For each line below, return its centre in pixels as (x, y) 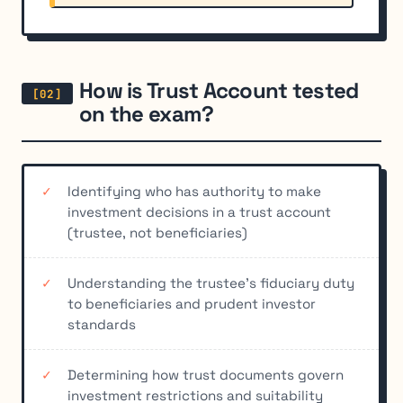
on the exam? (147, 114)
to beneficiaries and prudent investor (192, 303)
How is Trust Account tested (219, 91)
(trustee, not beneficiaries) (157, 232)
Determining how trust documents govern (206, 374)
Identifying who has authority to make (194, 191)
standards (102, 324)
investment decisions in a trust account (199, 211)
